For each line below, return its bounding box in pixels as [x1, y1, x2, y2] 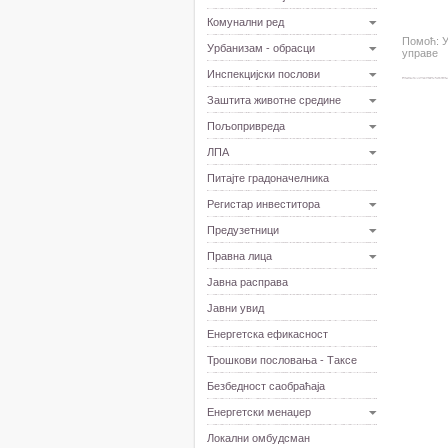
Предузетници [207, 224, 279, 236]
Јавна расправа [207, 276, 288, 288]
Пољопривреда [207, 120, 285, 132]
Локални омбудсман [207, 432, 310, 444]
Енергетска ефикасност [207, 328, 328, 340]
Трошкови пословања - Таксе [207, 354, 357, 366]
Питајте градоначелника [207, 172, 329, 184]
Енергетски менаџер [207, 406, 311, 418]
